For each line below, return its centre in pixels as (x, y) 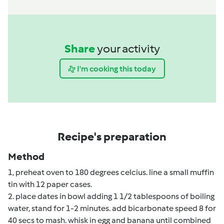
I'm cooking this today (116, 68)
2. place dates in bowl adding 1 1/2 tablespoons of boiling (111, 196)
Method (26, 157)
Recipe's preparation (112, 137)
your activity (128, 49)
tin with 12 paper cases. (50, 184)
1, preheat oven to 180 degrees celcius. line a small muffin (111, 172)
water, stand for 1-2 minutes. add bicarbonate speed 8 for (112, 208)
